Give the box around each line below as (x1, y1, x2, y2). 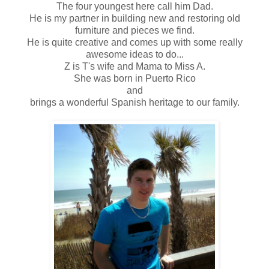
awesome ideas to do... (85, 49, 184, 59)
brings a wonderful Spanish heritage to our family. (29, 97, 240, 107)
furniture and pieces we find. (74, 25, 195, 35)
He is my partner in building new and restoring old (29, 13, 240, 23)
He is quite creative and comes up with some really (26, 37, 243, 47)
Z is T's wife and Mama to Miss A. (64, 61, 205, 71)
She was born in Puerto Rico (73, 73, 196, 83)
